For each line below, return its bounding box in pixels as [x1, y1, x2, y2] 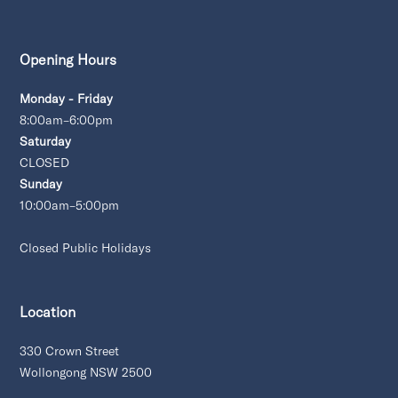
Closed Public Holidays [20, 240, 152, 257]
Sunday [20, 176, 63, 193]
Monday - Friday [20, 91, 114, 107]
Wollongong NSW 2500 [20, 364, 153, 381]
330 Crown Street [20, 343, 120, 360]
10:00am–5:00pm [20, 197, 120, 214]
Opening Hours [20, 51, 117, 69]
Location [20, 303, 76, 322]
